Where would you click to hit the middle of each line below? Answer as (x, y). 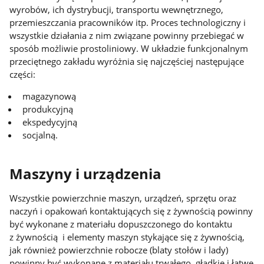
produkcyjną (48, 109)
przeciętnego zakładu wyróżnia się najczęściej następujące (127, 62)
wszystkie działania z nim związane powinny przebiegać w (127, 36)
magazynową (49, 96)
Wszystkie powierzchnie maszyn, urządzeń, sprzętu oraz (123, 198)
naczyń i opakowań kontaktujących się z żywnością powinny (131, 211)
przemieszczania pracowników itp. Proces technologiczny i (128, 23)
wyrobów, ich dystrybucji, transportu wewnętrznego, (117, 10)
